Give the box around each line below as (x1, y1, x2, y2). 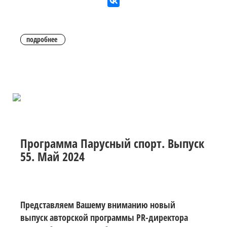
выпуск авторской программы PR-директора (20, 211, 188, 223)
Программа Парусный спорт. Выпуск (20, 134, 204, 152)
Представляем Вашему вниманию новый (20, 198, 175, 211)
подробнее (26, 34, 57, 44)
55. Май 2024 (20, 147, 85, 165)
